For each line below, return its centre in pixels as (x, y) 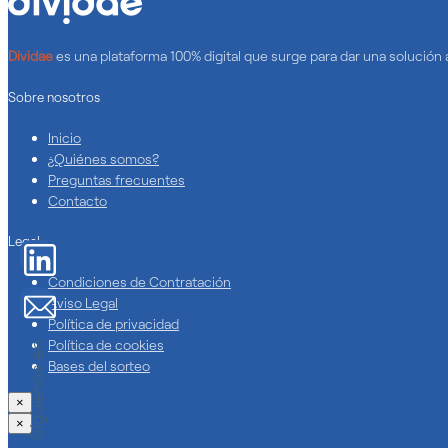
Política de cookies (106, 345)
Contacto (77, 200)
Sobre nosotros (54, 96)
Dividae (30, 56)
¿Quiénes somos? (103, 158)
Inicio (64, 137)
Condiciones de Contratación (139, 282)
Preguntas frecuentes (116, 179)
